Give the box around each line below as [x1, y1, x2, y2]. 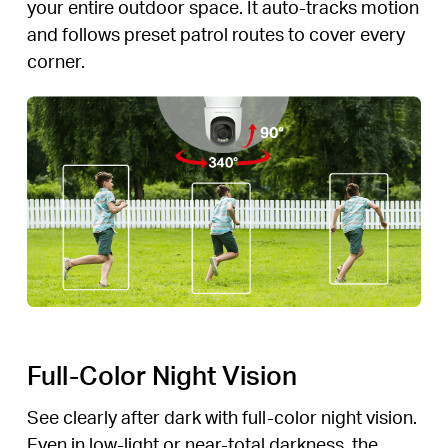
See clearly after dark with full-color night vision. [26, 404, 417, 428]
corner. [26, 48, 85, 72]
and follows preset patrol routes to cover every [26, 21, 405, 45]
